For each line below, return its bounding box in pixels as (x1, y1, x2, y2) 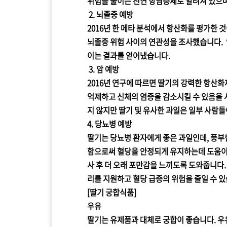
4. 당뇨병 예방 (87, 118, 132, 130)
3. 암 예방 (87, 63, 119, 75)
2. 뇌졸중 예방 (87, 8, 133, 20)
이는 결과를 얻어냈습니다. (87, 49, 170, 61)
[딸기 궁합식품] (87, 186, 139, 198)
